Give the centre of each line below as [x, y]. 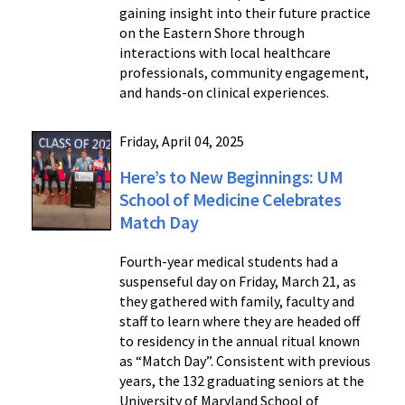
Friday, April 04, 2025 [181, 141]
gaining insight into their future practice [245, 13]
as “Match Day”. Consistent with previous [245, 361]
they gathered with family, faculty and [236, 301]
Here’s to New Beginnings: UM [231, 177]
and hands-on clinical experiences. [224, 93]
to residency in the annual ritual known [239, 341]
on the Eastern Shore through [212, 33]
